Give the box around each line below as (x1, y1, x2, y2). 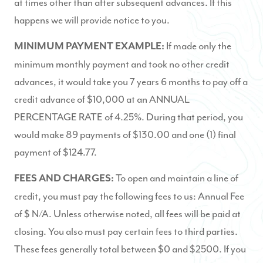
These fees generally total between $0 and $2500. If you (14, 242, 246, 255)
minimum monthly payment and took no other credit (14, 58, 230, 70)
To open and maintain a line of (116, 171, 238, 184)
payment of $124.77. (14, 146, 97, 159)
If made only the (166, 39, 231, 52)
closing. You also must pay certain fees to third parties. (14, 225, 238, 238)
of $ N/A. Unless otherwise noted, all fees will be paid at (14, 207, 241, 220)
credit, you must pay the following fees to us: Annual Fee (14, 190, 244, 203)
